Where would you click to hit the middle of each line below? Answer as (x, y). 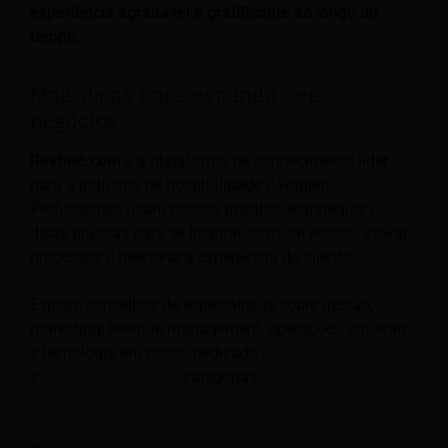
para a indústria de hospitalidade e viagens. (183, 185)
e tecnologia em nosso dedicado (146, 353)
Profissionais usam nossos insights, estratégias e (204, 209)
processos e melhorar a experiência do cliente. (192, 257)
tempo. (55, 36)
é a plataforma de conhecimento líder (254, 161)
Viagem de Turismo (110, 377)
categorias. (220, 377)
